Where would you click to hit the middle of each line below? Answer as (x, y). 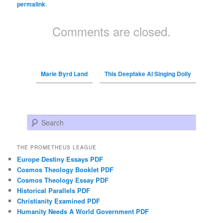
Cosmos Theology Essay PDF (63, 180)
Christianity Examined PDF (59, 201)
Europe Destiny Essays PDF (60, 159)
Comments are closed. (111, 31)
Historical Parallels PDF (54, 191)
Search (37, 120)
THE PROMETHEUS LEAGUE (57, 148)
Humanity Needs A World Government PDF (83, 212)
